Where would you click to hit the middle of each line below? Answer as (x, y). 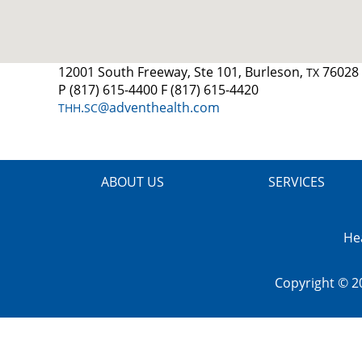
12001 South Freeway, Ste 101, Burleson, (182, 72)
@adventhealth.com (159, 107)
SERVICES (297, 182)
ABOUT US (132, 182)
